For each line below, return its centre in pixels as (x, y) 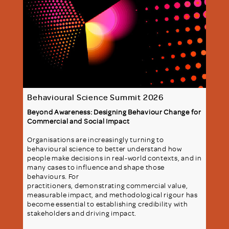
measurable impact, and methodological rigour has (112, 195)
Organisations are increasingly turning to (96, 140)
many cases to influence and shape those (96, 167)
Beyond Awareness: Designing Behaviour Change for (114, 112)
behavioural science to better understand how (105, 149)
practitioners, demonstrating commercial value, (108, 186)
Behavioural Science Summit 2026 (95, 97)
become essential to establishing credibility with (108, 204)
